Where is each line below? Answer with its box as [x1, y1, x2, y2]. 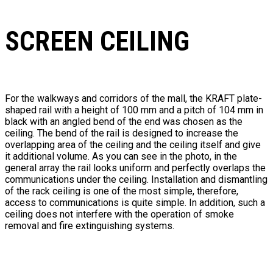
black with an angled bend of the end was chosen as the [5, 116, 243, 128]
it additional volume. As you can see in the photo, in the [5, 151, 237, 163]
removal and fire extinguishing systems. [5, 220, 174, 232]
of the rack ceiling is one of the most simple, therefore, [5, 185, 238, 197]
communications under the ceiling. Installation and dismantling [5, 174, 268, 186]
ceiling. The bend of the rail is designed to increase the [5, 127, 238, 140]
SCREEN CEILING [5, 25, 190, 57]
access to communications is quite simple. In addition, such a [5, 197, 265, 209]
